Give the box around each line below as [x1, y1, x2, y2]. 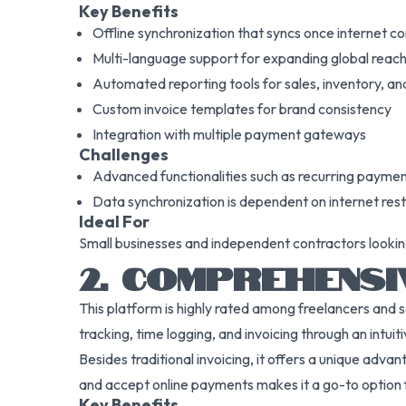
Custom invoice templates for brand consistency [92, 100, 391, 118]
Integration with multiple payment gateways [92, 125, 366, 143]
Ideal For [79, 211, 150, 232]
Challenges [79, 144, 169, 165]
